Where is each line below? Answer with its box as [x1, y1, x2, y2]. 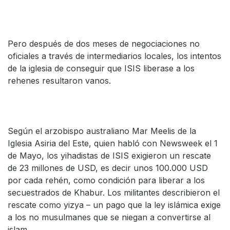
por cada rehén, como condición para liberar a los [8, 175, 205, 185]
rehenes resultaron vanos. [8, 75, 111, 86]
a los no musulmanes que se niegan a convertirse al [8, 212, 210, 222]
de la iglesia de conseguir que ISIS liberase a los [8, 63, 195, 73]
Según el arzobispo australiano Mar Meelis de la [8, 126, 196, 136]
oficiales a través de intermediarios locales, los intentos [8, 51, 221, 61]
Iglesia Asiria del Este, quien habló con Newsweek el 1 [8, 138, 218, 148]
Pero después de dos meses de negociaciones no [8, 39, 200, 49]
